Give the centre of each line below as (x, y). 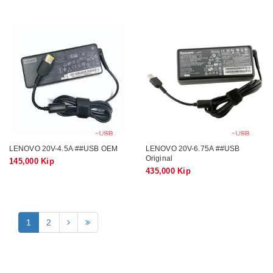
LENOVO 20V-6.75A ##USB (193, 148)
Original (159, 158)
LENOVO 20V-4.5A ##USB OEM (63, 148)
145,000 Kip (32, 161)
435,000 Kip (168, 171)
